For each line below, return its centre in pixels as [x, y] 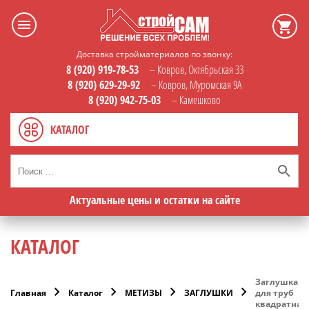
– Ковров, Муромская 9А [196, 85]
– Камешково [196, 100]
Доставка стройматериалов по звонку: [154, 54]
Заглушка [277, 282]
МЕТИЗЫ [143, 293]
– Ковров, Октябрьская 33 [196, 70]
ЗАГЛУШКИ [209, 293]
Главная [28, 293]
